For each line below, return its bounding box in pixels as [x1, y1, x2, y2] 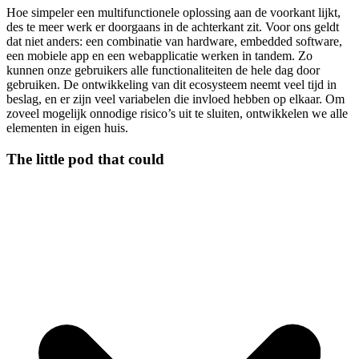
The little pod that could [6, 150, 164, 167]
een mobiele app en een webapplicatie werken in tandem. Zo [6, 49, 313, 63]
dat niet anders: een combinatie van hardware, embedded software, [6, 34, 342, 49]
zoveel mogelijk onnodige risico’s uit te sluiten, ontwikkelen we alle [6, 107, 348, 121]
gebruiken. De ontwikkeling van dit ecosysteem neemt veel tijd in [6, 78, 337, 92]
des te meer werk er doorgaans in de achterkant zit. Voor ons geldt [6, 20, 339, 34]
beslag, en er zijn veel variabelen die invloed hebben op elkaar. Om [6, 92, 345, 107]
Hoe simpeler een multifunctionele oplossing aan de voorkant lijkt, [6, 6, 341, 20]
